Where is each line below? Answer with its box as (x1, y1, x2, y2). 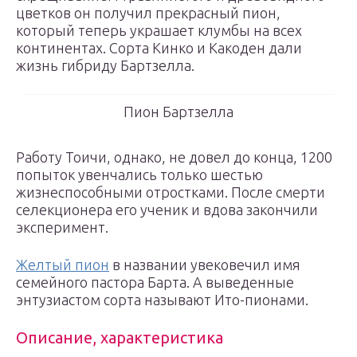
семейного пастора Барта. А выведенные (16, 274, 294, 290)
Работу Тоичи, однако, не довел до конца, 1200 (16, 149, 332, 165)
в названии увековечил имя (109, 257, 300, 273)
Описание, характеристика (16, 328, 223, 347)
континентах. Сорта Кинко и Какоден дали (16, 40, 302, 56)
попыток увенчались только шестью (16, 167, 263, 182)
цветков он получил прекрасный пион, (16, 5, 280, 21)
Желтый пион (16, 257, 109, 273)
